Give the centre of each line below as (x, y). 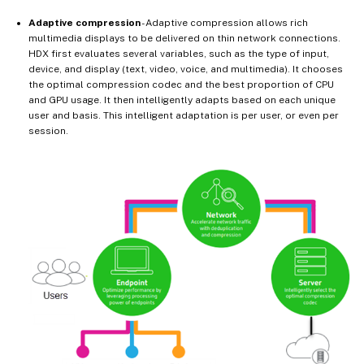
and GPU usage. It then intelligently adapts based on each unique (182, 100)
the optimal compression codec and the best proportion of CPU (181, 84)
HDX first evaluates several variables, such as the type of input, (179, 53)
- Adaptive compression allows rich (224, 22)
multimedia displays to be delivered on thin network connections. (184, 38)
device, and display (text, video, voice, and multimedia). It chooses (186, 69)
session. (48, 130)
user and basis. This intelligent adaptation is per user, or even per (184, 115)
